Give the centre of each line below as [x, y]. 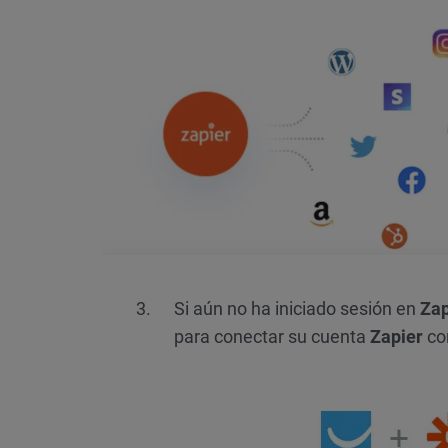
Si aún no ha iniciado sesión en [297, 309]
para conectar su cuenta [272, 337]
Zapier [396, 337]
